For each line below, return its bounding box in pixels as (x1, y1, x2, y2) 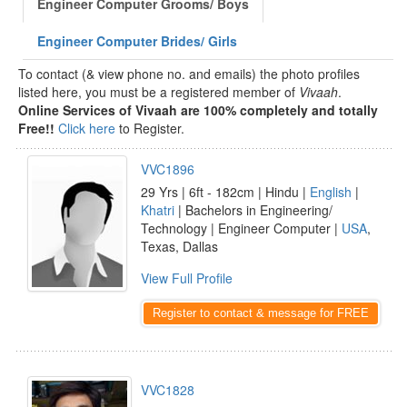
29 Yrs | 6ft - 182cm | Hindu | (141, 183, 310, 201)
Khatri (141, 201, 174, 219)
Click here (58, 119, 115, 137)
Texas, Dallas (141, 237, 218, 255)
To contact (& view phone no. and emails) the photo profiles (18, 65, 360, 83)
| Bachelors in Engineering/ (174, 201, 333, 219)
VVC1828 (141, 381, 194, 399)
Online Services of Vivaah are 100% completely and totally (18, 101, 378, 119)
